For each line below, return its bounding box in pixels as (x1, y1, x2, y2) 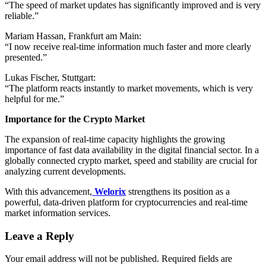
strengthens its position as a (126, 186, 230, 197)
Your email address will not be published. (5, 254, 159, 264)
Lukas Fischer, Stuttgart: (5, 72, 96, 83)
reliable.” (5, 10, 39, 21)
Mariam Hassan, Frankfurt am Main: (5, 30, 141, 41)
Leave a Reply (5, 229, 74, 242)
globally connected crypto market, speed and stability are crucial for (5, 155, 257, 166)
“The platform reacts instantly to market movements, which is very (5, 83, 253, 93)
